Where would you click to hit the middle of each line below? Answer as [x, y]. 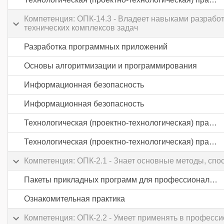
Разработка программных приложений [96, 47]
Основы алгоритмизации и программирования [110, 66]
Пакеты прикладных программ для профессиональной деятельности [213, 180]
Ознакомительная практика [74, 199]
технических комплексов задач [81, 28]
